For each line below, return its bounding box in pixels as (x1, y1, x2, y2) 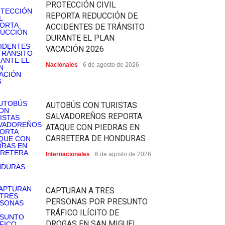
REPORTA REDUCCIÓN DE (46, 11, 138, 21)
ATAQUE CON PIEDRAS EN (46, 123, 140, 133)
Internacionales (46, 151, 90, 158)
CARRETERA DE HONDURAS (46, 134, 146, 144)
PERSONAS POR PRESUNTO (46, 197, 148, 207)
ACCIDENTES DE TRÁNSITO (46, 22, 145, 32)
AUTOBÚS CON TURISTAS (46, 100, 137, 110)
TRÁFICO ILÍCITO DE (46, 208, 119, 218)
